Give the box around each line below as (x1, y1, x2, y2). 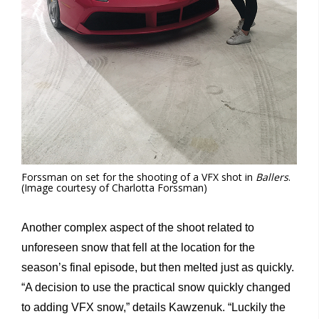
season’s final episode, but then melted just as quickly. (21, 261, 294, 274)
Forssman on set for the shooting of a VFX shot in (21, 170, 256, 184)
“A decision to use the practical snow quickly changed (21, 281, 291, 294)
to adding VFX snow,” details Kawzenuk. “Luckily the (21, 301, 286, 314)
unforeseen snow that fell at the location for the (21, 241, 255, 254)
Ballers (256, 170, 288, 184)
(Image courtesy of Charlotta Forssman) (21, 181, 207, 195)
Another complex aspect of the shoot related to (21, 221, 254, 234)
